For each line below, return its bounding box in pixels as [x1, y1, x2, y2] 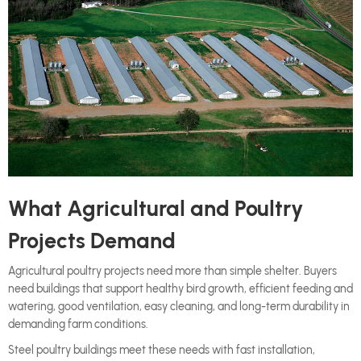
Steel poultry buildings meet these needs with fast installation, [8, 343, 315, 358]
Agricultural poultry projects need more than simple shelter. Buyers [8, 264, 337, 279]
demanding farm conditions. [8, 317, 148, 332]
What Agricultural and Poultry [8, 195, 304, 222]
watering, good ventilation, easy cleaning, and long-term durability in [8, 300, 350, 314]
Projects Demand [8, 227, 176, 255]
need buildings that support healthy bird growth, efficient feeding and [8, 282, 353, 297]
